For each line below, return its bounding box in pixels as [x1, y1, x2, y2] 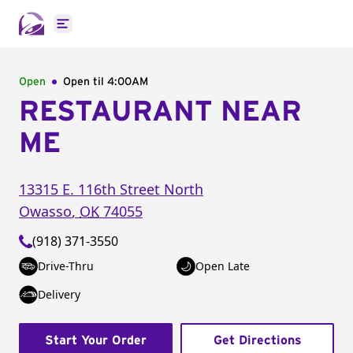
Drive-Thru [38, 258, 94, 273]
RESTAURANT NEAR [19, 98, 302, 126]
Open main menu [61, 23, 166, 41]
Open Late [195, 258, 250, 273]
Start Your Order [45, 334, 147, 347]
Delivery [38, 287, 80, 302]
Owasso [19, 202, 72, 221]
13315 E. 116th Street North [19, 180, 203, 199]
